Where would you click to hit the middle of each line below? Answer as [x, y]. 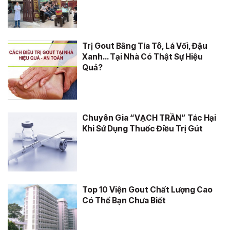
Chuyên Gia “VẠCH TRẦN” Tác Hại [149, 118]
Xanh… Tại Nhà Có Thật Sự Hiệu [142, 57]
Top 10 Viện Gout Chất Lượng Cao [147, 190]
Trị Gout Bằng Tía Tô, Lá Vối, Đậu [145, 46]
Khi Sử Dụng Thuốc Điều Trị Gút [142, 129]
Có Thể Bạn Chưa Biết [124, 200]
